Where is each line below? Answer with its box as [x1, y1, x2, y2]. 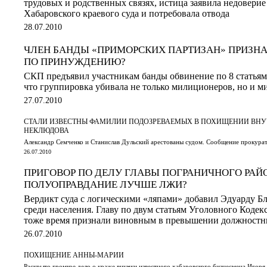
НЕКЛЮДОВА [24, 126, 69, 135]
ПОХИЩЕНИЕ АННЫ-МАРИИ [24, 250, 124, 259]
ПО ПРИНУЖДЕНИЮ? [24, 55, 126, 67]
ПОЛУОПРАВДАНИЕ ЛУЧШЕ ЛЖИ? [24, 178, 187, 190]
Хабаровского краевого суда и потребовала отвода [24, 8, 229, 18]
